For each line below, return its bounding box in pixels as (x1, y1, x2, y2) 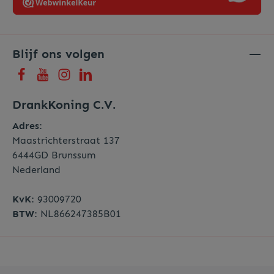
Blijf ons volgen (12, 46, 105, 62)
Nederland (12, 164, 61, 176)
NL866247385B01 (37, 208, 121, 220)
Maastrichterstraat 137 (12, 135, 120, 147)
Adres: (12, 120, 42, 132)
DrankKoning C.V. (12, 97, 116, 113)
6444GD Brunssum (12, 149, 95, 161)
